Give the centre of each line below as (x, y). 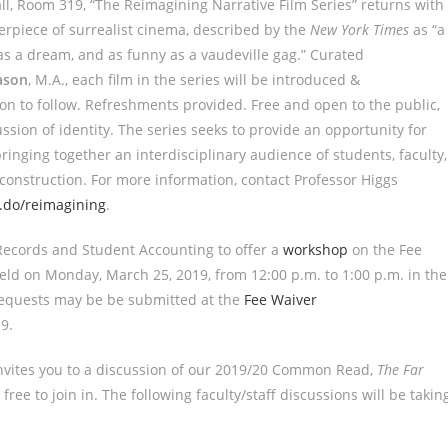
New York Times (359, 29)
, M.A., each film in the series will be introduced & (194, 79)
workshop (315, 249)
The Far (400, 369)
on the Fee (385, 249)
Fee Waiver (280, 299)
